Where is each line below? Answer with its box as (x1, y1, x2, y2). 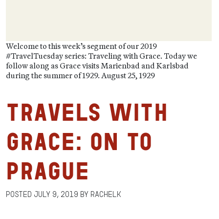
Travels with (6, 100, 168, 124)
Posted (6, 191, 34, 198)
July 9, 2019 (34, 191, 78, 198)
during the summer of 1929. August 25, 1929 (6, 70, 155, 80)
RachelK (90, 191, 121, 198)
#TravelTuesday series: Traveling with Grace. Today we (6, 51, 197, 61)
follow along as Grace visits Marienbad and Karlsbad (6, 61, 189, 70)
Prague (6, 159, 89, 183)
